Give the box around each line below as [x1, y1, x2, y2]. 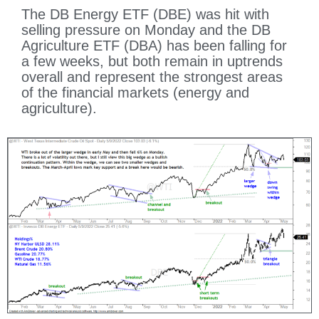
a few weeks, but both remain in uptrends [21, 53, 283, 70]
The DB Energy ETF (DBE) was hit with [21, 6, 269, 23]
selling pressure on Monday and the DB [21, 22, 271, 38]
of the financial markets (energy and [21, 85, 249, 101]
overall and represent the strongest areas [21, 69, 283, 85]
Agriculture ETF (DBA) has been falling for [21, 38, 287, 54]
